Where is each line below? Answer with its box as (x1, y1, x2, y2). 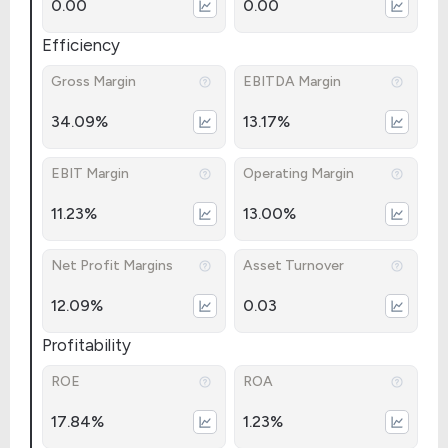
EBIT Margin (51, 165, 129, 182)
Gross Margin (51, 73, 136, 90)
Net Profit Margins (51, 257, 173, 274)
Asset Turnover (243, 257, 344, 274)
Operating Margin (243, 165, 354, 182)
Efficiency (42, 35, 120, 55)
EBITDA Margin (243, 73, 341, 90)
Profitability (42, 335, 131, 355)
